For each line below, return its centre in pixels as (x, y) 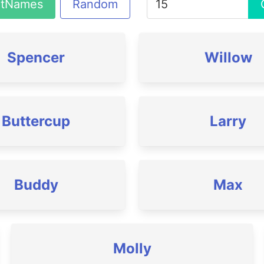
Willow (228, 57)
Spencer (36, 57)
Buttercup (36, 121)
